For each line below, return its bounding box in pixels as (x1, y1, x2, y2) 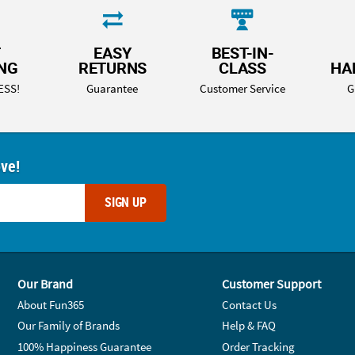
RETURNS (78, 57, 147, 79)
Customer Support (221, 275, 321, 292)
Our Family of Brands (17, 318, 120, 334)
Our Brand (17, 275, 74, 292)
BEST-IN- (211, 42, 274, 64)
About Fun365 (17, 296, 85, 312)
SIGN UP (104, 193, 147, 212)
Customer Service (200, 80, 286, 96)
